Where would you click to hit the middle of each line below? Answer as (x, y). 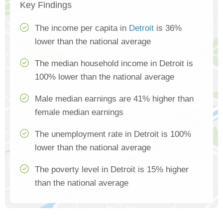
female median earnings (79, 112)
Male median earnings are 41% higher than (114, 99)
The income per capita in (82, 28)
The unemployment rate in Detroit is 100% (113, 134)
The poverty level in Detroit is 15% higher (112, 170)
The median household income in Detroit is (114, 64)
